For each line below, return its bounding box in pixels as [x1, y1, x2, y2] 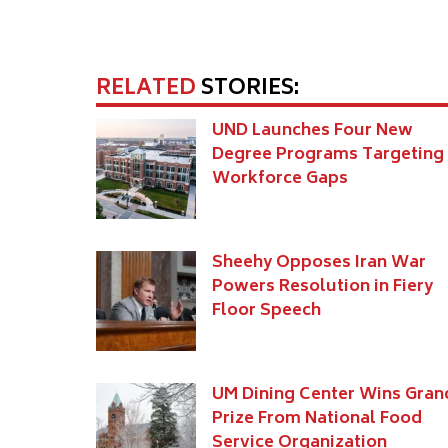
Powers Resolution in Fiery [212, 273, 433, 302]
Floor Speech [212, 297, 321, 326]
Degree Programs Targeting [212, 141, 444, 170]
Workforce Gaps [212, 165, 348, 194]
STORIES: [196, 71, 299, 109]
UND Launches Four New [212, 117, 413, 146]
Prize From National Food [212, 405, 422, 434]
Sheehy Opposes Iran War [212, 249, 426, 278]
